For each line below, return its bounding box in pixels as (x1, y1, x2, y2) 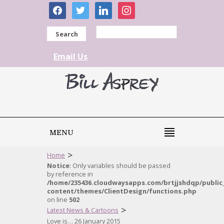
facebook (48, 1, 83, 12)
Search (55, 29, 78, 38)
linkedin (94, 1, 124, 12)
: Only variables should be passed (69, 161, 170, 170)
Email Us (53, 51, 87, 62)
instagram (117, 1, 156, 12)
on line (47, 195, 69, 204)
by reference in (47, 169, 93, 178)
